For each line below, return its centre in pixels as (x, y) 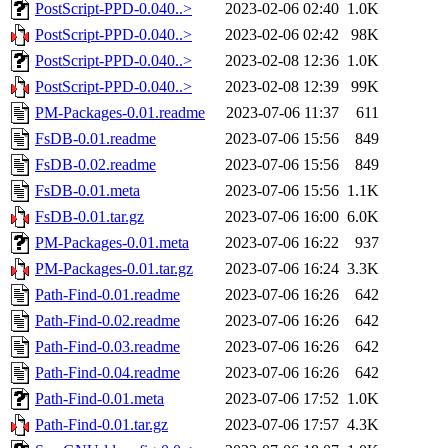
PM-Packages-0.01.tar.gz (114, 269)
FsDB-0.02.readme (95, 165)
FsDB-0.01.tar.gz (89, 217)
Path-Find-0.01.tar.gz (101, 425)
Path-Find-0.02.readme (107, 321)
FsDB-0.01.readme (95, 139)
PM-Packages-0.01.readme (120, 113)
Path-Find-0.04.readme (107, 373)
